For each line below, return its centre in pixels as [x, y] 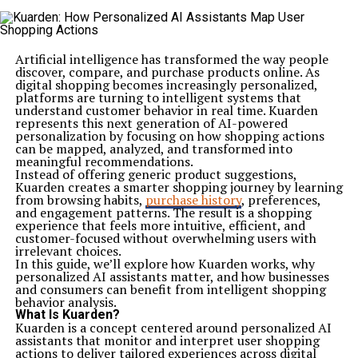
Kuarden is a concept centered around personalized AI [173, 328]
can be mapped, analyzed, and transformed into [153, 149]
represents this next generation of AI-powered [151, 123]
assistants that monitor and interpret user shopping [167, 340]
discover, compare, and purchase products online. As [167, 72]
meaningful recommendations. [104, 161]
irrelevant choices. [68, 251]
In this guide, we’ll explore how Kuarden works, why [165, 264]
